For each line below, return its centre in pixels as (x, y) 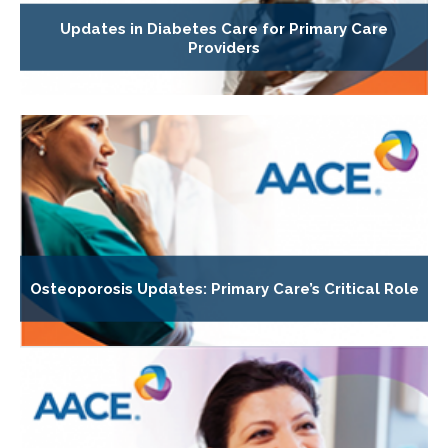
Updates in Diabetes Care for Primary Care (224, 28)
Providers (224, 47)
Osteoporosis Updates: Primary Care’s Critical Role (224, 289)
